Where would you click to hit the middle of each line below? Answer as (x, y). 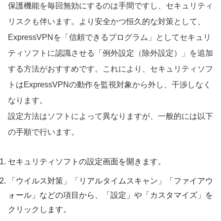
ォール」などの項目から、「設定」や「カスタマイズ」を (110, 195)
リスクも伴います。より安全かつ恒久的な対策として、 (107, 21)
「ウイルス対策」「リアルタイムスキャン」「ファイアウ (110, 181)
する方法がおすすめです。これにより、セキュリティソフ (110, 69)
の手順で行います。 (43, 132)
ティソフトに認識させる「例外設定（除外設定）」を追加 (110, 53)
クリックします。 (39, 209)
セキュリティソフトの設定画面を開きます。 (87, 161)
